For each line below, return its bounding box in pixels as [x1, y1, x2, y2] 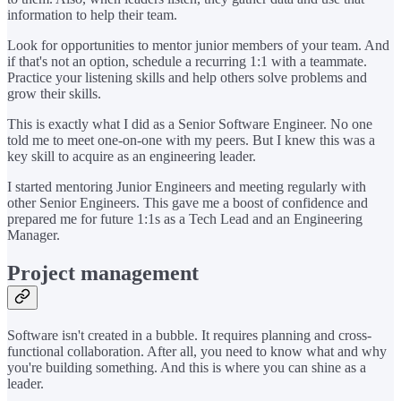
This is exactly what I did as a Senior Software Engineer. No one [7, 116, 372, 132]
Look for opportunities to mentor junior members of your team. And [7, 38, 389, 54]
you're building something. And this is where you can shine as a [7, 360, 366, 376]
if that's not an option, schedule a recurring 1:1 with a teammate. [7, 54, 367, 70]
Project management [7, 261, 199, 286]
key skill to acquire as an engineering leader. [7, 149, 256, 165]
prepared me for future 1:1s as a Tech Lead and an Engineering [7, 211, 363, 227]
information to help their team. [7, 7, 177, 23]
